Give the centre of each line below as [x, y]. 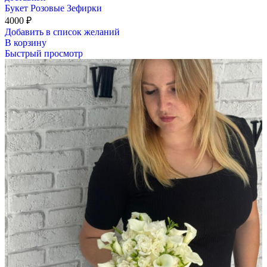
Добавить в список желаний [62, 32]
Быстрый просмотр [44, 53]
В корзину [26, 42]
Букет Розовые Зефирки [53, 8]
